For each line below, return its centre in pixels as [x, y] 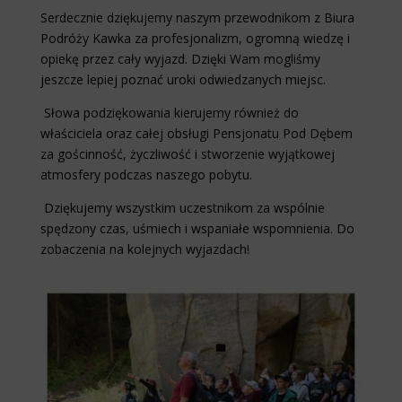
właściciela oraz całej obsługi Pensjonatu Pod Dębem [196, 134]
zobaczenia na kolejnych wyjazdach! [146, 249]
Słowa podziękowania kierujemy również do [169, 113]
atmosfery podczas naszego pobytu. [146, 175]
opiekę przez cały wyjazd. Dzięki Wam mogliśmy [180, 59]
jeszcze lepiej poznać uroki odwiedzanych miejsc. [183, 80]
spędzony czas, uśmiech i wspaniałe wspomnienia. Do [197, 229]
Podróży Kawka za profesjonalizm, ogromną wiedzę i [195, 39]
